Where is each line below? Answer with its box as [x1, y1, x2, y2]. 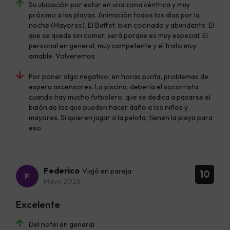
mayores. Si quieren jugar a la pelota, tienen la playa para [29, 112, 213, 122]
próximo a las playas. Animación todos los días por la [29, 10, 200, 20]
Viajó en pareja [82, 166, 131, 176]
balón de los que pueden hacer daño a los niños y [29, 102, 188, 112]
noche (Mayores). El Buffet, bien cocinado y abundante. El [29, 20, 214, 30]
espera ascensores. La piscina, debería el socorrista [29, 82, 198, 91]
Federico [44, 165, 80, 176]
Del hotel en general [29, 219, 94, 229]
